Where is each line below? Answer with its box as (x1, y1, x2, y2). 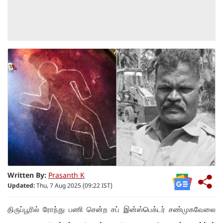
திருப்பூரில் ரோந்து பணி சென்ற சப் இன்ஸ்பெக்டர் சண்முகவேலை (7, 205, 216, 214)
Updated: (7, 183, 35, 190)
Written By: (7, 172, 46, 181)
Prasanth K (48, 172, 85, 181)
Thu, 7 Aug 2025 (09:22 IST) (35, 183, 112, 190)
